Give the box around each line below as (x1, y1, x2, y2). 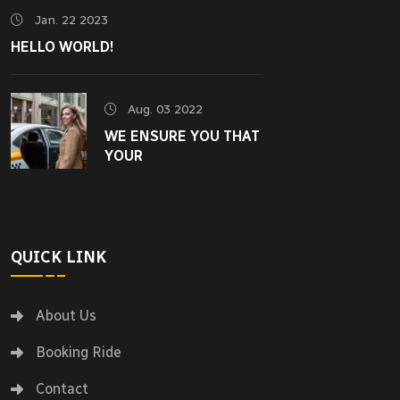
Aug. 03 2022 (124, 101, 203, 117)
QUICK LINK (11, 246, 106, 267)
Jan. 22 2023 (30, 12, 108, 29)
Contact (36, 379, 88, 397)
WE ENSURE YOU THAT (104, 127, 260, 145)
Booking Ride (36, 343, 121, 361)
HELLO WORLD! (11, 38, 114, 56)
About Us (36, 306, 96, 324)
